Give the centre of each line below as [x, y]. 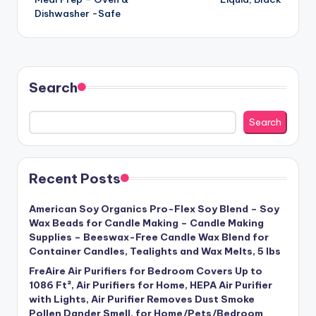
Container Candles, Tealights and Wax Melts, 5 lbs [155, 251]
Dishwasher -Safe [78, 13]
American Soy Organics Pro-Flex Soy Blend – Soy [154, 209]
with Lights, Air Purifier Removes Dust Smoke [142, 299]
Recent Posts [75, 179]
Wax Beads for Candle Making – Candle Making [146, 223]
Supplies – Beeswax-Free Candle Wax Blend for [149, 237]
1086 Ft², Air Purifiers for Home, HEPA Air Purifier [151, 285]
